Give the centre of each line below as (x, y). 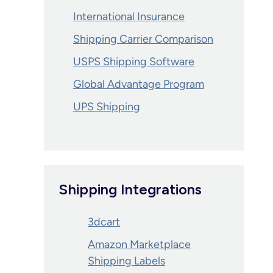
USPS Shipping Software (134, 62)
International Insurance (129, 16)
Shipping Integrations (130, 189)
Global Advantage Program (139, 84)
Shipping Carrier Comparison (143, 39)
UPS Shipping (107, 107)
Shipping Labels (126, 261)
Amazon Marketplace (139, 244)
